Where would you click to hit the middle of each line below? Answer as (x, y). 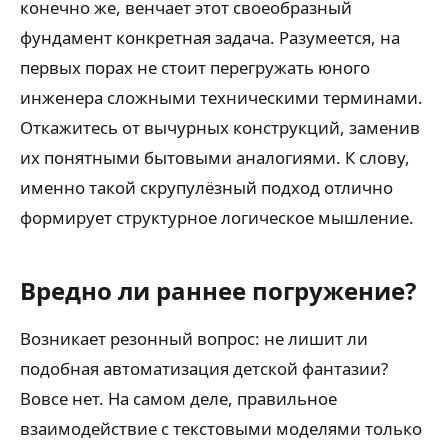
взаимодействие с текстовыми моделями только (221, 428)
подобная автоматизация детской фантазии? (204, 368)
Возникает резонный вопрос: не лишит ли (194, 338)
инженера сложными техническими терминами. (221, 97)
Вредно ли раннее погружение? (218, 290)
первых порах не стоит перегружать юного (195, 67)
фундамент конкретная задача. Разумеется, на (210, 37)
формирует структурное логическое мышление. (217, 217)
